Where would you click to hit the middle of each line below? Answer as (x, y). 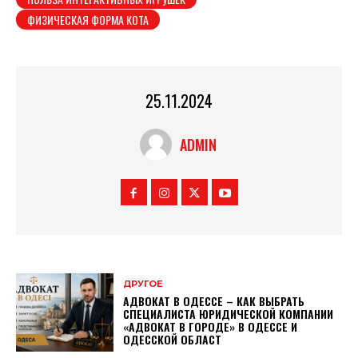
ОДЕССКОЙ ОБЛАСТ (173, 339)
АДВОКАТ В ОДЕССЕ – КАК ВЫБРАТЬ (214, 300)
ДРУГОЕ (143, 283)
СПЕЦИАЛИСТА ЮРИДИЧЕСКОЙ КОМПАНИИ (229, 313)
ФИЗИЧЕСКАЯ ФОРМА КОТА (88, 19)
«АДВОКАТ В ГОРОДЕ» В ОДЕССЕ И (211, 326)
